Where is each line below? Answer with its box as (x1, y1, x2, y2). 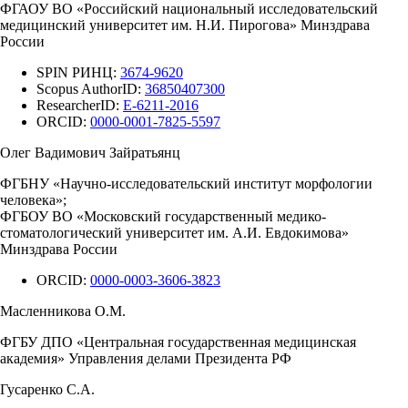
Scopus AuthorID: (36, 80, 145, 97)
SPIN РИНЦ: (36, 64, 120, 80)
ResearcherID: (36, 97, 123, 113)
